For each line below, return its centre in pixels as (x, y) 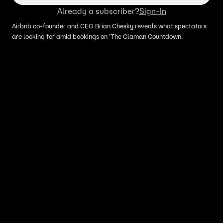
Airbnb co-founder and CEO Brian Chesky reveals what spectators (109, 26)
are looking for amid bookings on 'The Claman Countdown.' (98, 37)
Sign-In (153, 11)
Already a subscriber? (98, 11)
